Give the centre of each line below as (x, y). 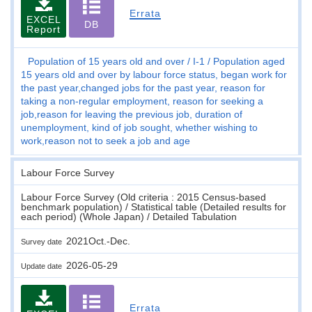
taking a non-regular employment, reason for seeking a (142, 101)
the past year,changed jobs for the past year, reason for (143, 87)
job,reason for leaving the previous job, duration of (132, 114)
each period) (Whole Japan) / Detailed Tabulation (129, 216)
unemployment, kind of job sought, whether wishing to (139, 127)
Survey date (44, 241)
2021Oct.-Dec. (98, 241)
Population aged (249, 61)
